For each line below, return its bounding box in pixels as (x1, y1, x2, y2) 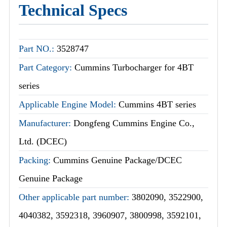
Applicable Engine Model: (19, 99, 119, 110)
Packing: (19, 155, 53, 166)
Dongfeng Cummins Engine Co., (73, 118, 195, 129)
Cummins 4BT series (119, 99, 196, 110)
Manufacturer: (19, 118, 73, 129)
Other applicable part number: (19, 192, 132, 203)
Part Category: (19, 62, 74, 73)
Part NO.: (19, 44, 57, 54)
